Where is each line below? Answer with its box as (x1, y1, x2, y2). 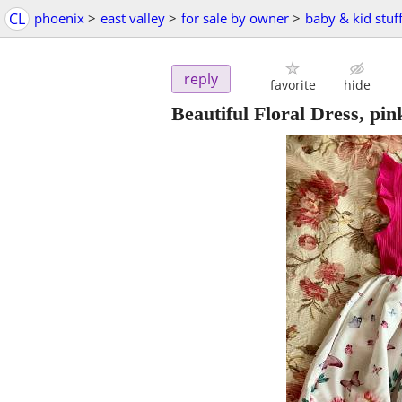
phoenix (34, 9, 84, 27)
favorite (269, 76, 316, 94)
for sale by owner (181, 9, 289, 27)
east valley (100, 9, 165, 27)
